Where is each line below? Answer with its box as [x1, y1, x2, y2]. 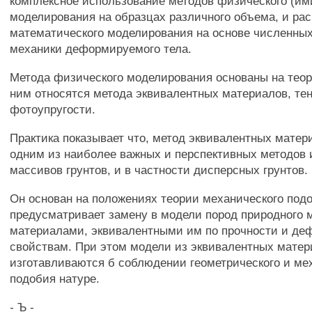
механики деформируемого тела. [10, 42, 192, 56]
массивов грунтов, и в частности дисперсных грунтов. [10, 163, 309, 177]
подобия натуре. [10, 272, 100, 286]
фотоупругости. [10, 102, 96, 116]
